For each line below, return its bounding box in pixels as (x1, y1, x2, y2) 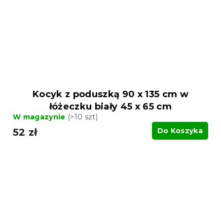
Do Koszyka (157, 126, 203, 135)
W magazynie (13, 112, 68, 121)
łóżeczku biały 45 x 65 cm (49, 101, 172, 112)
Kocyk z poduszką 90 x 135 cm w (33, 88, 188, 100)
